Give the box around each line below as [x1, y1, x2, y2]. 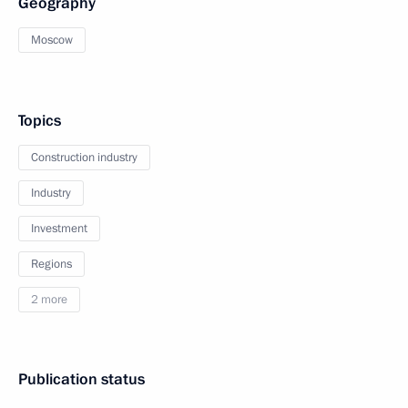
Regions [31, 256, 72, 272]
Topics [18, 110, 61, 131]
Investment [31, 220, 87, 237]
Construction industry [31, 149, 138, 166]
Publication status [18, 369, 145, 390]
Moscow [31, 32, 73, 48]
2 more [31, 291, 67, 308]
